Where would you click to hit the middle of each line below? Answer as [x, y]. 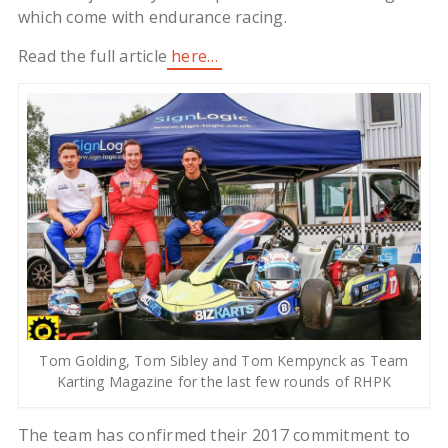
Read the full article [94, 56]
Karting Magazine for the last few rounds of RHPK [224, 382]
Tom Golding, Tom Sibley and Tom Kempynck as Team [224, 361]
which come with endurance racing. [152, 17]
